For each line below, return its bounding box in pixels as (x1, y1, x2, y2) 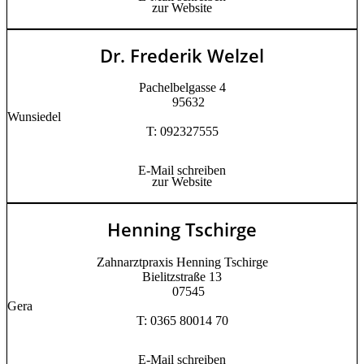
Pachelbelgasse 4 (138, 80, 226, 95)
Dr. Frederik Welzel (100, 42, 264, 67)
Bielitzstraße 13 (142, 269, 222, 284)
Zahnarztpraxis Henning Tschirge (96, 254, 268, 269)
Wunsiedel (7, 110, 61, 124)
